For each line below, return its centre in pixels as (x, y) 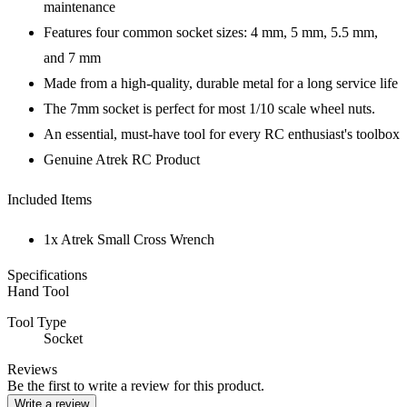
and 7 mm (72, 57)
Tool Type (37, 322)
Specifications (47, 274)
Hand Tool (38, 291)
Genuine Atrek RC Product (122, 159)
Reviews (32, 369)
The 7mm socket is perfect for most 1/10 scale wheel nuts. (209, 108)
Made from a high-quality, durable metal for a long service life (221, 83)
